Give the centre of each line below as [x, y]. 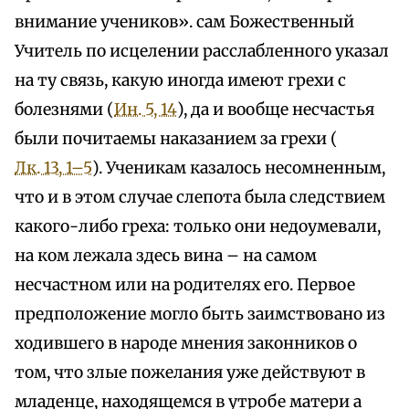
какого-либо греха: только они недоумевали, [198, 227]
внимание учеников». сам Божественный [184, 22]
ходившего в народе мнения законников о [186, 344]
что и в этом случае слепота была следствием [200, 198]
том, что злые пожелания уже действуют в [190, 373]
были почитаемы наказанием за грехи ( [176, 139]
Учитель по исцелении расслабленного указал [202, 52]
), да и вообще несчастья [276, 110]
